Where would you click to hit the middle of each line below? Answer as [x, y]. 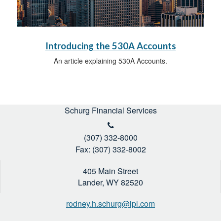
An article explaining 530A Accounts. [110, 61]
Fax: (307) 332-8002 [110, 149]
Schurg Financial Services [110, 110]
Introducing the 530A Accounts [110, 46]
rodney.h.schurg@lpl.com [110, 204]
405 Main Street [110, 171]
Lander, [91, 183]
